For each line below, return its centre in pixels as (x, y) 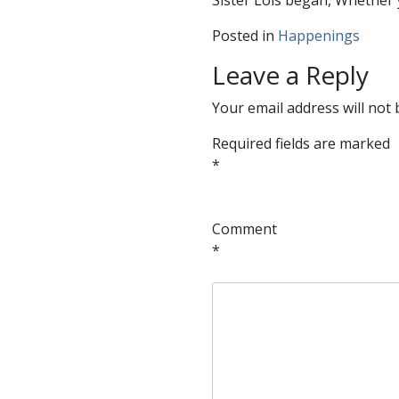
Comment (244, 229)
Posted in (244, 36)
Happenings (318, 36)
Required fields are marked (301, 143)
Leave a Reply (290, 75)
